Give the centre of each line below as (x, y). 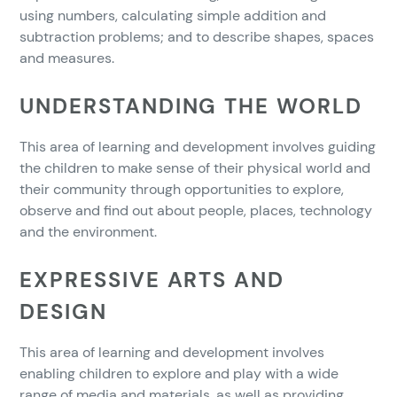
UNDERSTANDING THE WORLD (191, 105)
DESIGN (63, 311)
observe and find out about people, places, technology (196, 210)
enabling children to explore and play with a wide (179, 373)
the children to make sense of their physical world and (195, 167)
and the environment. (89, 231)
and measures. (67, 58)
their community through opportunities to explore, (182, 189)
